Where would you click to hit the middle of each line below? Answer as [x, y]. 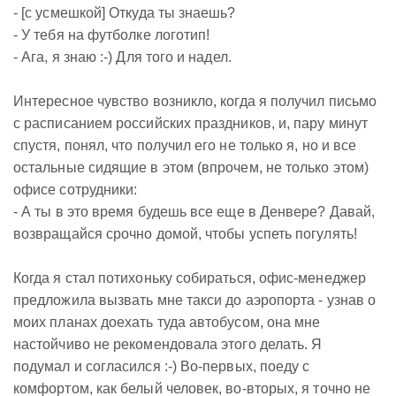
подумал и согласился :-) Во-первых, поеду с [162, 366]
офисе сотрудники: [76, 190]
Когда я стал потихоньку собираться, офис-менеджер [190, 278]
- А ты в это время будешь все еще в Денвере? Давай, [194, 212]
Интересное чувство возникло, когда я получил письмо [195, 101]
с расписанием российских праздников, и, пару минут [190, 123]
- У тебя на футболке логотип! [112, 35]
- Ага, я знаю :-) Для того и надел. [122, 57]
